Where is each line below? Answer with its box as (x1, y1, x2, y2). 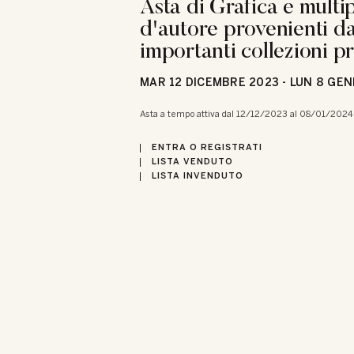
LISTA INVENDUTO (152, 171, 243, 182)
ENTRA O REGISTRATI (152, 142, 262, 153)
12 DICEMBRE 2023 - (165, 75, 290, 89)
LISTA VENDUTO (152, 156, 233, 168)
